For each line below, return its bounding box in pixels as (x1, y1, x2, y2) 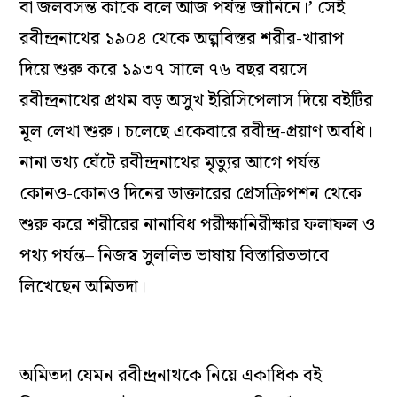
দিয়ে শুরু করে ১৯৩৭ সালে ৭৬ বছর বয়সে (19, 56, 308, 85)
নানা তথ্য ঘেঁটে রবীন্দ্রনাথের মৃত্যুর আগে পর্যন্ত (19, 149, 321, 178)
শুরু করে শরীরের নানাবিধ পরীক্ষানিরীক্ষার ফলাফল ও (19, 211, 376, 240)
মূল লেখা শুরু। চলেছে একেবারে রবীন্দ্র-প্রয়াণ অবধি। (19, 118, 374, 147)
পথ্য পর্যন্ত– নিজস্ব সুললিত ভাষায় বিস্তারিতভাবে (19, 242, 330, 271)
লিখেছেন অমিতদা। (19, 273, 147, 302)
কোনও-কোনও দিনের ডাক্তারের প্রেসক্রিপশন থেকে (19, 180, 362, 209)
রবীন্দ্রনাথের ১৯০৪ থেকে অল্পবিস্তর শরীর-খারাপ (19, 25, 345, 54)
